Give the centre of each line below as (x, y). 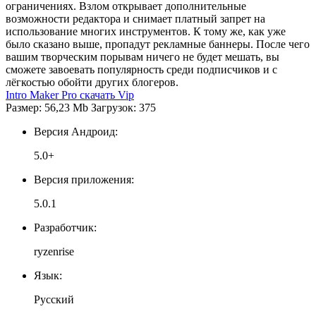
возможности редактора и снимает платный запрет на (135, 18)
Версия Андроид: (76, 131)
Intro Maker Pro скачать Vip (70, 95)
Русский (54, 299)
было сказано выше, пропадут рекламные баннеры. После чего (158, 44)
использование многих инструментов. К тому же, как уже (146, 31)
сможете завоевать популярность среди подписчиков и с (141, 69)
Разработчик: (65, 227)
